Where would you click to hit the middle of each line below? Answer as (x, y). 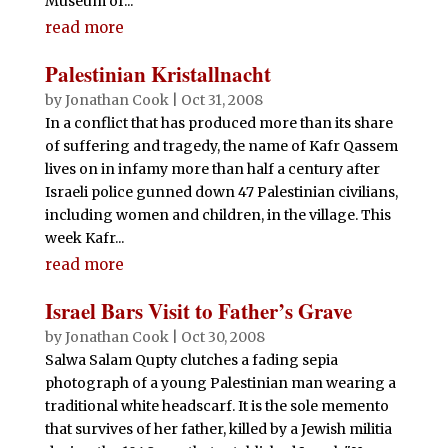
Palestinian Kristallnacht (157, 74)
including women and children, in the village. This (217, 215)
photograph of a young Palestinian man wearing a (220, 383)
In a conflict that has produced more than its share (218, 123)
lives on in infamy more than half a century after (212, 169)
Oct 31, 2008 (221, 100)
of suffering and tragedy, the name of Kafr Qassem (221, 146)
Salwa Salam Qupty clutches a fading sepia (191, 360)
